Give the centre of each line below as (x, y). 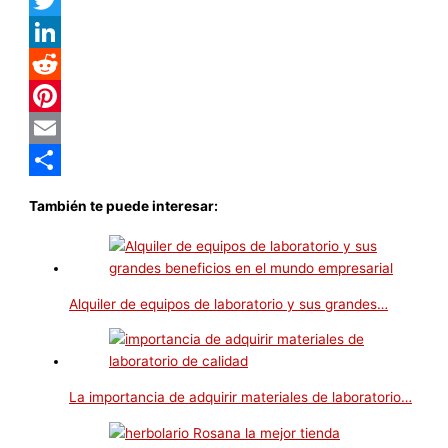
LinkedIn (56, 64)
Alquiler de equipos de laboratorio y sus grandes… (229, 303)
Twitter (52, 32)
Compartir (61, 192)
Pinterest (58, 128)
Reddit (50, 96)
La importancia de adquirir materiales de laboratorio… (241, 396)
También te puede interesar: (124, 205)
